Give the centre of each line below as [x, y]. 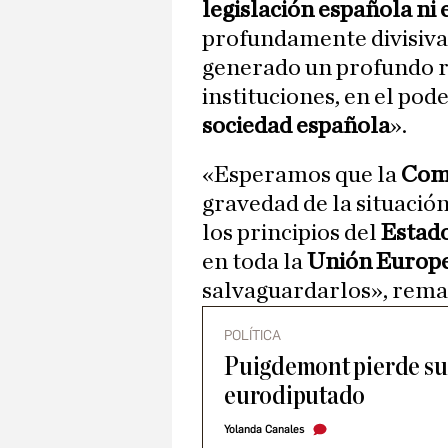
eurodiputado [295, 396]
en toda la [254, 262]
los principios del [291, 233]
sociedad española [296, 126]
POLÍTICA [252, 336]
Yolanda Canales [264, 430]
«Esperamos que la [301, 175]
